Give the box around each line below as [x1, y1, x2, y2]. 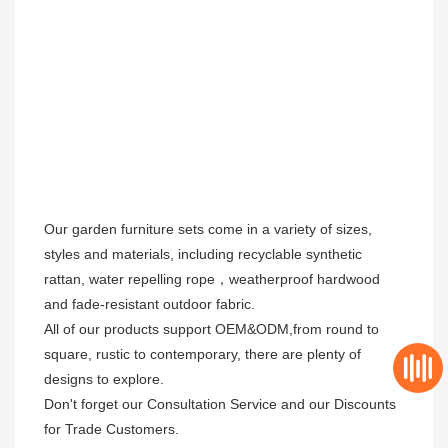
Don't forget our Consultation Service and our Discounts [44, 396, 396, 413]
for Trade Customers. [44, 421, 183, 438]
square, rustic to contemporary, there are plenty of [44, 346, 361, 363]
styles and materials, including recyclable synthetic [44, 246, 362, 263]
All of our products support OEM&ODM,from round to [44, 321, 379, 338]
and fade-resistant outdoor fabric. [44, 296, 259, 313]
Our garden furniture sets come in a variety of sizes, [44, 221, 372, 238]
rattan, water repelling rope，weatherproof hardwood [44, 271, 380, 288]
